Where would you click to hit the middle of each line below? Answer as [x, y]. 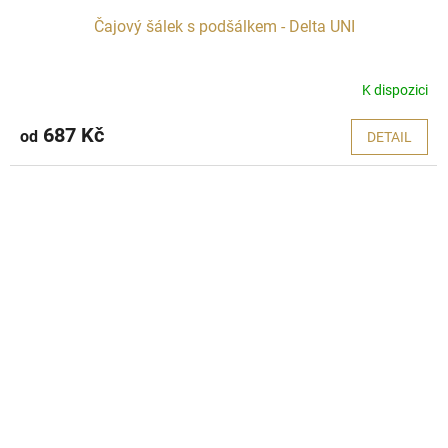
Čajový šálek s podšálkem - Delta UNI [224, 27]
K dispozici [395, 89]
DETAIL [389, 137]
